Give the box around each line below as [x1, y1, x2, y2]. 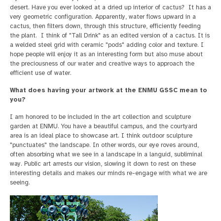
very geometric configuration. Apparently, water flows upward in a [10, 12, 196, 21]
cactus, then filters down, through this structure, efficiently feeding [10, 22, 201, 30]
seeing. [10, 178, 32, 186]
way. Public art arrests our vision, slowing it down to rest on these [10, 159, 196, 168]
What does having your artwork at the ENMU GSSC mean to [10, 86, 207, 94]
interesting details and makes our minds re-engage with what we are [10, 169, 207, 177]
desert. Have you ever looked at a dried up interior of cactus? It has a [10, 3, 211, 11]
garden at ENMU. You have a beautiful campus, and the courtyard [10, 122, 197, 130]
